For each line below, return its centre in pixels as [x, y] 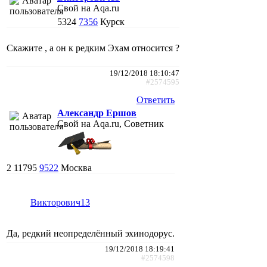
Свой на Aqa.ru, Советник [111, 123]
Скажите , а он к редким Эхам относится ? [93, 48]
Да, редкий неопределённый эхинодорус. [91, 233]
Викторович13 [60, 202]
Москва [76, 167]
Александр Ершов [97, 113]
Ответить [156, 100]
